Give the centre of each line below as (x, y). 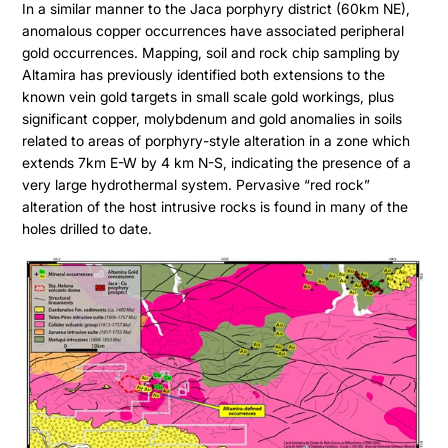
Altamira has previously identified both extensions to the (204, 74)
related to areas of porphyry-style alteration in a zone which (216, 140)
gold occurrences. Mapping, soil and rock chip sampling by (211, 52)
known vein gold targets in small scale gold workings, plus (208, 96)
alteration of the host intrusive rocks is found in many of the (215, 206)
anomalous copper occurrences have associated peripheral (213, 30)
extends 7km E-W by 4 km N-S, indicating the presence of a (217, 162)
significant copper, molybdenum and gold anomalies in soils (212, 118)
